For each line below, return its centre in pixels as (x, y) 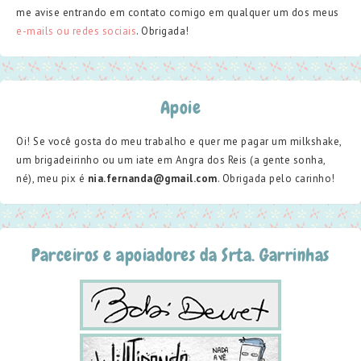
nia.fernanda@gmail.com (152, 179)
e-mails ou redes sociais (76, 31)
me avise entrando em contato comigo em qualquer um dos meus (178, 13)
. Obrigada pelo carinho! (276, 179)
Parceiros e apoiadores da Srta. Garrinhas (180, 255)
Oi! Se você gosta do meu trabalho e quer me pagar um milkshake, (179, 142)
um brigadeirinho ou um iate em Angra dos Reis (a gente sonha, (171, 160)
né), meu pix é (52, 179)
